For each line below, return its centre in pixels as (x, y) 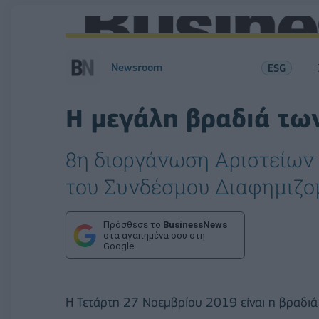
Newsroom (137, 68)
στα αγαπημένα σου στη (154, 235)
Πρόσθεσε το (133, 225)
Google (119, 246)
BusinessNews (195, 225)
